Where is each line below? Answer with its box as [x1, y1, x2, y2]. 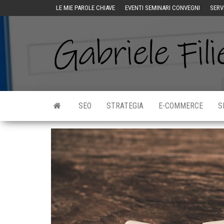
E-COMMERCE [158, 101, 203, 110]
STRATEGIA [106, 101, 143, 110]
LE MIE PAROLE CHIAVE [56, 4, 115, 11]
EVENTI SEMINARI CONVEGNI [125, 4, 200, 11]
